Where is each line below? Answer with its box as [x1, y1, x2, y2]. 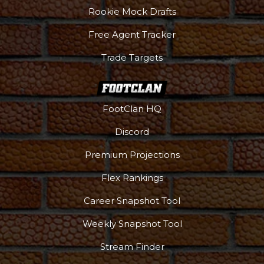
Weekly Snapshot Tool [82, 217, 182, 229]
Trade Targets [101, 51, 163, 63]
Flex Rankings [101, 171, 163, 183]
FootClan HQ [103, 103, 161, 114]
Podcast [65, 171, 102, 183]
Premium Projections [84, 148, 180, 160]
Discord [115, 126, 149, 137]
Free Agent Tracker [88, 28, 176, 40]
